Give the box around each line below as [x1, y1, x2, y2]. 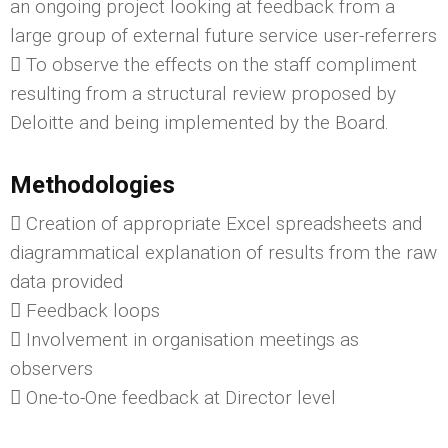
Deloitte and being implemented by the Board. [10, 110, 389, 134]
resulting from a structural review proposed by [10, 81, 396, 105]
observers [10, 356, 93, 380]
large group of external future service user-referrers [10, 23, 437, 47]
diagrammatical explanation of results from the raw [10, 240, 437, 264]
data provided [10, 269, 123, 293]
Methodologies [10, 170, 175, 199]
